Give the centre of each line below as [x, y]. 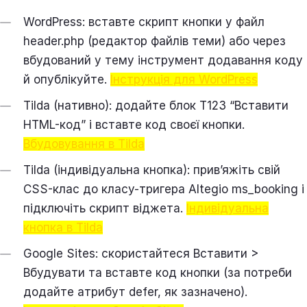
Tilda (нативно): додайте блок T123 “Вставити [156, 105]
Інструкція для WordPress [184, 79]
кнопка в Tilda [63, 227]
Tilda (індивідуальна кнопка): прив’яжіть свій [152, 170]
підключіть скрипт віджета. [105, 208]
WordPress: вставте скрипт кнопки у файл [144, 22]
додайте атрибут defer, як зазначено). [135, 292]
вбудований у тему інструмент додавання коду [163, 60]
